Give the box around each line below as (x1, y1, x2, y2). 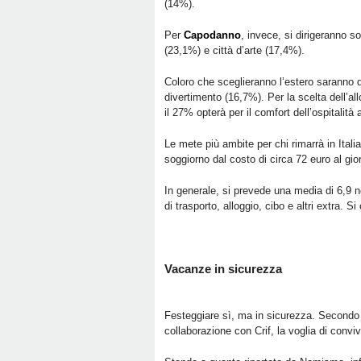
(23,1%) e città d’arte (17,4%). (164, 44, 305, 56)
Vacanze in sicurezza (164, 262, 282, 276)
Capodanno (184, 29, 241, 41)
